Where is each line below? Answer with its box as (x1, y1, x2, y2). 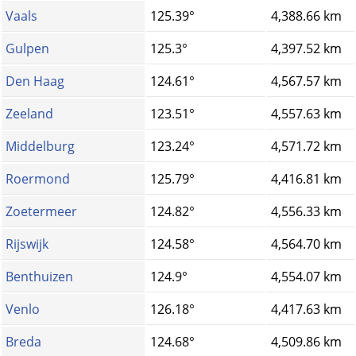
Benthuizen (6, 268, 73, 286)
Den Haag (6, 72, 64, 91)
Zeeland (6, 105, 53, 123)
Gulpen (6, 40, 49, 58)
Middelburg (6, 137, 75, 156)
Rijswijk (6, 235, 48, 253)
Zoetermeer (6, 203, 77, 221)
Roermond (6, 170, 70, 188)
